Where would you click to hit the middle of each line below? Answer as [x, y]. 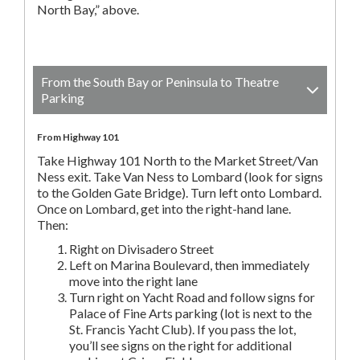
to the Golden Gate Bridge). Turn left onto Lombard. [179, 192]
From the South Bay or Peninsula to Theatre [160, 82]
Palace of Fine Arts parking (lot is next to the [190, 313]
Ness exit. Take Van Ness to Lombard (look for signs [180, 176]
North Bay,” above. [88, 9]
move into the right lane [133, 281]
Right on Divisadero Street [141, 249]
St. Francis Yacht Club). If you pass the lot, [182, 329]
